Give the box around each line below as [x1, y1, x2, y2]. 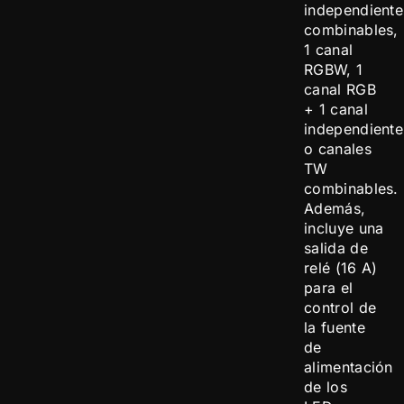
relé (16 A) [304, 259, 378, 277]
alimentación [304, 358, 393, 376]
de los [304, 378, 347, 396]
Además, [304, 199, 366, 217]
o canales [304, 140, 372, 158]
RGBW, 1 [304, 60, 363, 78]
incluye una [304, 219, 384, 237]
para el [304, 279, 353, 297]
